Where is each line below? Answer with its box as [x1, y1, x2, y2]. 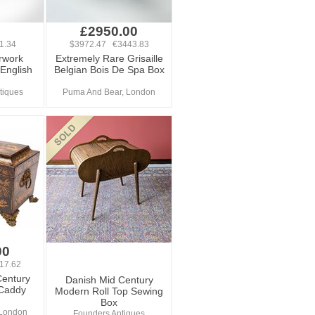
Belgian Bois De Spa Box [53, 64, 165, 75]
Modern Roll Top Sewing [55, 285, 163, 297]
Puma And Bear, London [63, 87, 155, 97]
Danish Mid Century [65, 274, 153, 285]
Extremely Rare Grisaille [55, 53, 163, 64]
